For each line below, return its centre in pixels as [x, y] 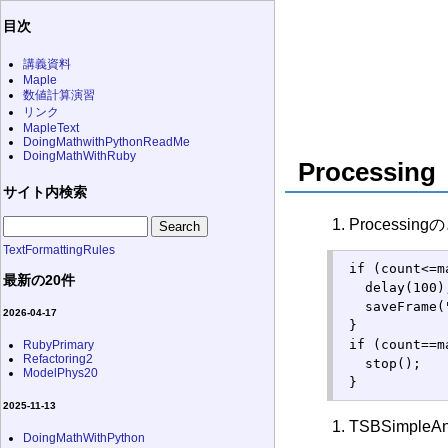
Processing [366, 172]
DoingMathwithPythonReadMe [106, 142]
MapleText [51, 128]
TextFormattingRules [59, 250]
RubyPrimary [58, 344]
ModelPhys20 [60, 372]
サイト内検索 [45, 192]
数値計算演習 [59, 95]
